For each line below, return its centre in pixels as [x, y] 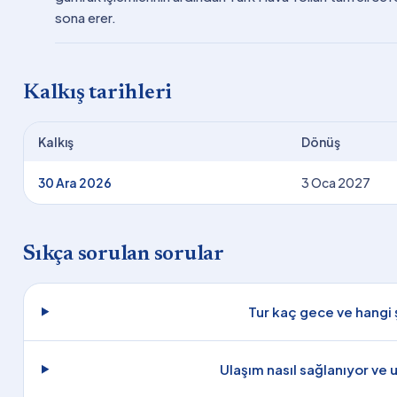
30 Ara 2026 [75, 182]
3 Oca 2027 [336, 182]
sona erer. [86, 17]
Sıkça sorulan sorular [124, 254]
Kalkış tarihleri [98, 93]
